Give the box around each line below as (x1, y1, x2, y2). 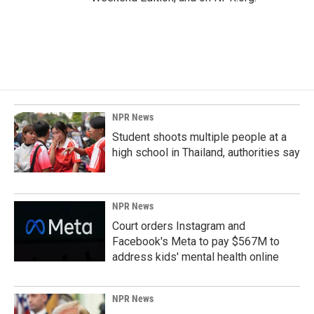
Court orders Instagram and (112, 219, 245, 233)
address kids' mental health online (112, 250, 279, 264)
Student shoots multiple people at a (112, 130, 287, 144)
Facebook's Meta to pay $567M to (112, 235, 280, 249)
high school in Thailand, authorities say (112, 146, 300, 160)
